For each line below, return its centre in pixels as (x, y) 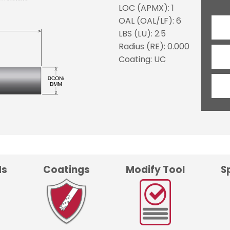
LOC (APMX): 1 (146, 8)
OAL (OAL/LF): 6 (150, 21)
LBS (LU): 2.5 (142, 33)
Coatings (66, 170)
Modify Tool (155, 170)
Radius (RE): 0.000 (154, 46)
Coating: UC (142, 59)
